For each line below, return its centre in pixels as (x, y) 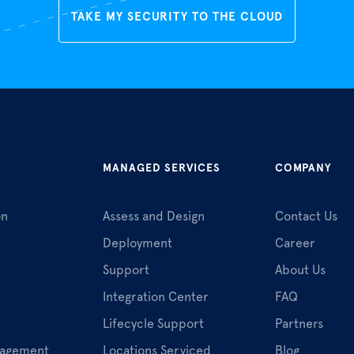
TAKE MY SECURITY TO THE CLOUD (177, 17)
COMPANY (303, 168)
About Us (300, 270)
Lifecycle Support (153, 324)
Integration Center (156, 297)
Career (295, 243)
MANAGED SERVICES (162, 168)
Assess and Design (154, 217)
